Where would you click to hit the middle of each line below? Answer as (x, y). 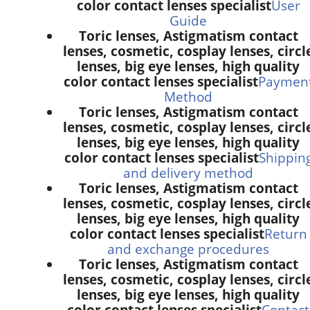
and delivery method (188, 172)
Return (285, 233)
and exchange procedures (188, 248)
